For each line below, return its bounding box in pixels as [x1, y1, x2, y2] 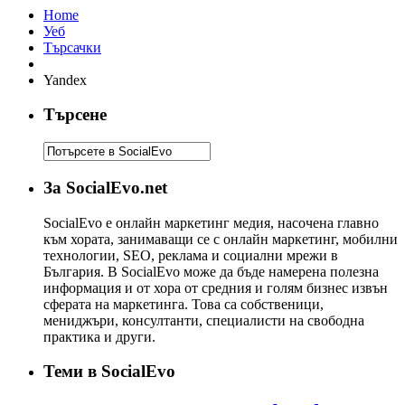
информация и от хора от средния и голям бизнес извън [43, 279, 388, 296]
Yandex [43, 71, 87, 88]
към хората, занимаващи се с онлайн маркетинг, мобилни [43, 231, 398, 247]
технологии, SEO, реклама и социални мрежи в [43, 247, 338, 263]
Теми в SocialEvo [43, 362, 175, 381]
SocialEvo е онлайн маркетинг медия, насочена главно [43, 214, 379, 231]
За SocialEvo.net [43, 177, 167, 197]
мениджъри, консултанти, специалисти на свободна [43, 312, 364, 328]
